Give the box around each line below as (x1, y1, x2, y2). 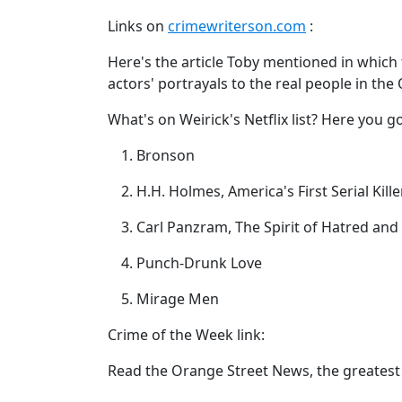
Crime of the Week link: (108, 324, 265, 345)
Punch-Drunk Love (136, 252, 262, 273)
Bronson (136, 144, 195, 165)
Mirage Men (136, 288, 219, 309)
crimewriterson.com (168, 15, 306, 36)
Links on (108, 15, 168, 36)
